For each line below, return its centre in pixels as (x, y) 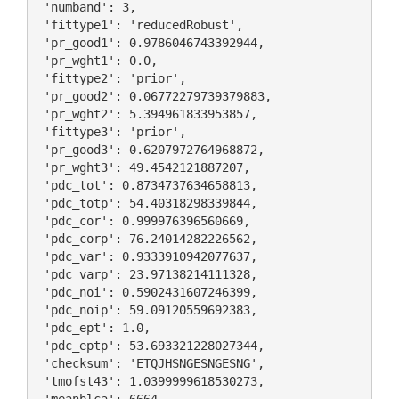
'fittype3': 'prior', (111, 132)
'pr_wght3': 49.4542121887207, (143, 168)
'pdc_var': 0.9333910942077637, (147, 257)
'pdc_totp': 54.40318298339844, (147, 204)
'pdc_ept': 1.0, (93, 328)
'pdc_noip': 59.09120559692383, (147, 310)
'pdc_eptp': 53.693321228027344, (150, 346)
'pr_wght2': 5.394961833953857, (147, 114)
